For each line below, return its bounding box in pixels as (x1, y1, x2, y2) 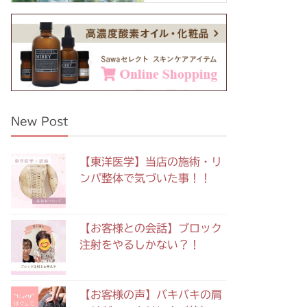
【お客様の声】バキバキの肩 (79, 289, 222, 301)
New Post (11, 116, 68, 127)
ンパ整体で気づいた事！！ (79, 173, 211, 184)
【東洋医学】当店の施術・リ (79, 156, 222, 168)
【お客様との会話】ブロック (79, 223, 222, 234)
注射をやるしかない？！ (79, 239, 200, 251)
